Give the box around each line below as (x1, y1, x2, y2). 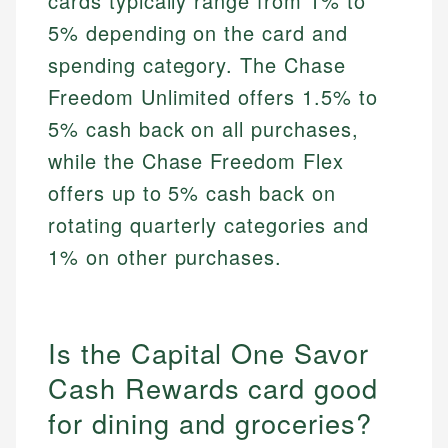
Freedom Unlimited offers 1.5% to (48, 82, 378, 112)
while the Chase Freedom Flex (48, 146, 344, 176)
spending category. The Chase (48, 50, 346, 80)
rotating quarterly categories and (48, 210, 369, 240)
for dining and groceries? (48, 402, 372, 442)
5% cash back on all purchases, (48, 114, 359, 144)
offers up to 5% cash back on (48, 178, 336, 208)
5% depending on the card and (48, 18, 348, 48)
